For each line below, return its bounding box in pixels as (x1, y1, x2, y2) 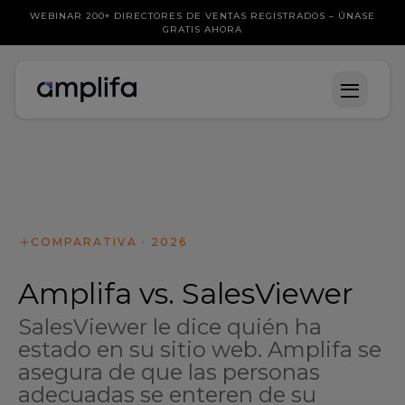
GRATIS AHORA (163, 24, 242, 35)
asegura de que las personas (18, 359, 320, 385)
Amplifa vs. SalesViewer (18, 276, 353, 311)
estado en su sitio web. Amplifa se (18, 336, 381, 363)
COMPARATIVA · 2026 (31, 235, 187, 249)
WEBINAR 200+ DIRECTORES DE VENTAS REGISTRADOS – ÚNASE (30, 10, 375, 22)
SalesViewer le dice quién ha (18, 314, 322, 340)
